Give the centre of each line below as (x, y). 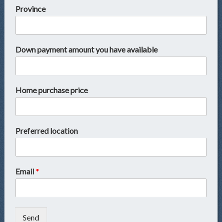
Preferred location (47, 131)
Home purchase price (52, 90)
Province (31, 9)
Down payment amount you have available (87, 50)
